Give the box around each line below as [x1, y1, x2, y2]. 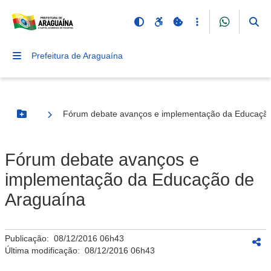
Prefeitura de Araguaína [31, 51, 123, 60]
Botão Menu [21, 114, 71, 124]
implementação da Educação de [5, 170, 254, 189]
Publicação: [5, 233, 54, 243]
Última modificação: [5, 246, 85, 255]
